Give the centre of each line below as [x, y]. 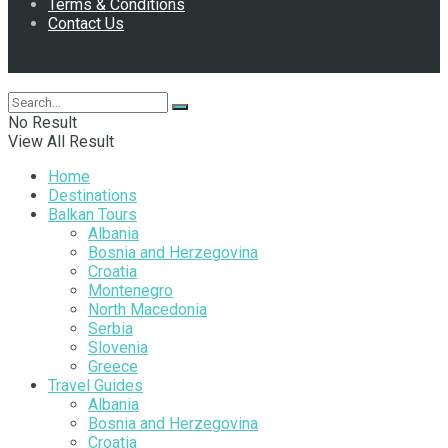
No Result [42, 123]
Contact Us [86, 23]
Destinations [92, 196]
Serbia [110, 329]
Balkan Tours [92, 215]
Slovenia [118, 348]
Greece [113, 367]
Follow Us [49, 62]
